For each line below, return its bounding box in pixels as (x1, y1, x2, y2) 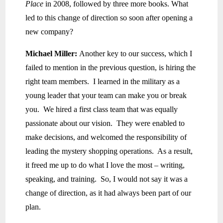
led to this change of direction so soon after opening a (25, 13, 193, 22)
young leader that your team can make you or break (25, 91, 187, 100)
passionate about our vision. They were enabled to (25, 119, 185, 128)
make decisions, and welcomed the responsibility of (25, 133, 187, 142)
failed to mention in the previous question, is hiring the (25, 63, 196, 72)
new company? (25, 27, 74, 36)
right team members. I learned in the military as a (25, 77, 180, 86)
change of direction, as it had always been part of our (25, 189, 192, 198)
